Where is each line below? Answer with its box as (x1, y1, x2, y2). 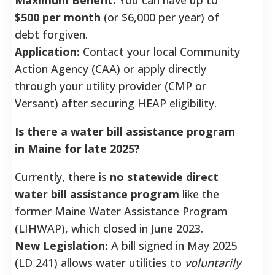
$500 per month (15, 9, 101, 25)
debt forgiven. (15, 26, 88, 42)
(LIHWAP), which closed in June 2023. (15, 220, 203, 236)
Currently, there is (15, 169, 110, 184)
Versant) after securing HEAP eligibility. (15, 95, 217, 110)
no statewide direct (110, 169, 219, 184)
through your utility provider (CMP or (15, 78, 206, 93)
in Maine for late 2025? (15, 141, 140, 156)
